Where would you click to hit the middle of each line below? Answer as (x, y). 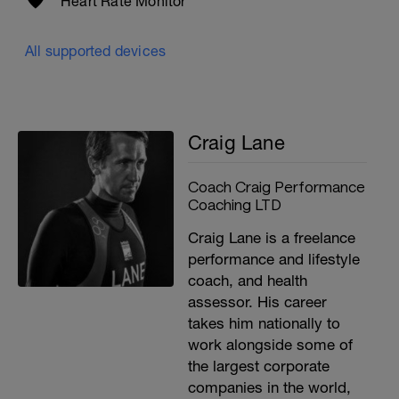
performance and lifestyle (273, 259)
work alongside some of (270, 345)
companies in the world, (269, 387)
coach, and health (247, 281)
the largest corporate (258, 366)
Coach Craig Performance (276, 186)
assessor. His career (257, 302)
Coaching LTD (234, 204)
